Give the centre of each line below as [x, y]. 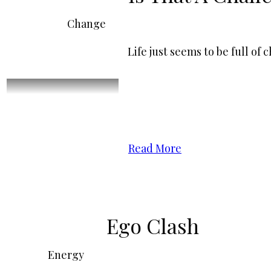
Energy [66, 255]
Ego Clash [153, 226]
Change [86, 24]
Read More [155, 149]
